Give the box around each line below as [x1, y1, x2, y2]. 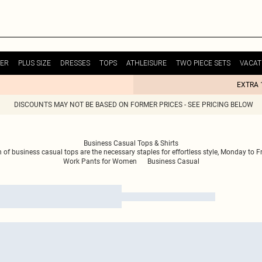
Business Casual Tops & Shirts [84, 139, 178, 147]
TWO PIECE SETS [176, 58, 230, 67]
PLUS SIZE [18, 58, 51, 67]
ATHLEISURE [126, 58, 167, 67]
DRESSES [60, 58, 90, 67]
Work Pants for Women [63, 157, 137, 166]
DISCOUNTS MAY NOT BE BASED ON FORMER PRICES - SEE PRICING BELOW [13, 101, 253, 109]
